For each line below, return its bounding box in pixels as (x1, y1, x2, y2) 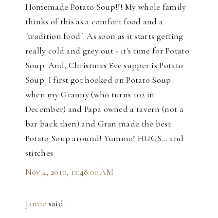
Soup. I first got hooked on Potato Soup (25, 74, 171, 85)
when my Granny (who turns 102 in (25, 89, 155, 100)
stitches (25, 147, 54, 158)
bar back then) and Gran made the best (25, 118, 171, 129)
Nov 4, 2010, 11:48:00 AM (25, 166, 114, 177)
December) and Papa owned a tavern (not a (25, 103, 183, 114)
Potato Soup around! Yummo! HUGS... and (25, 132, 184, 144)
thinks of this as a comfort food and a (25, 16, 163, 27)
